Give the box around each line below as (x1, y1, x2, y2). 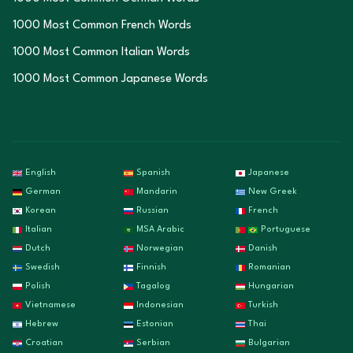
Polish (25, 282, 50, 291)
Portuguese (260, 225, 310, 234)
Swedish (25, 263, 60, 272)
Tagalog (136, 282, 171, 291)
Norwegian (136, 244, 184, 253)
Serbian (136, 339, 171, 347)
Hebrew (25, 320, 58, 329)
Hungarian (247, 282, 294, 291)
